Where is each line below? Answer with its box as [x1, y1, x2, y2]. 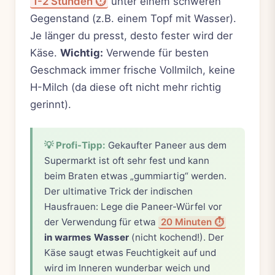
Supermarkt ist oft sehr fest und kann [44, 154, 210, 166]
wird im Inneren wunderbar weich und [44, 261, 211, 274]
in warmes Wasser [44, 231, 130, 243]
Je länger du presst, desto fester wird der [30, 29, 233, 42]
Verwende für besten [103, 46, 209, 59]
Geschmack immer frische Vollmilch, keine [30, 63, 235, 76]
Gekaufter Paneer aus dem [106, 139, 227, 151]
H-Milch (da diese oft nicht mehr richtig [30, 80, 221, 93]
